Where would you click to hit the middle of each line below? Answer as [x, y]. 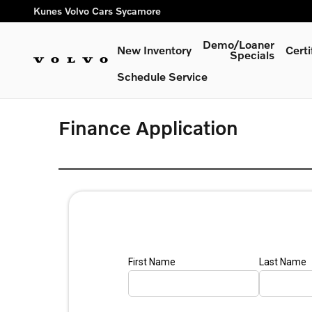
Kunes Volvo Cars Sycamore [97, 11]
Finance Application [148, 128]
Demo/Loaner [239, 44]
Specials [252, 55]
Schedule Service [162, 76]
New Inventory [154, 49]
